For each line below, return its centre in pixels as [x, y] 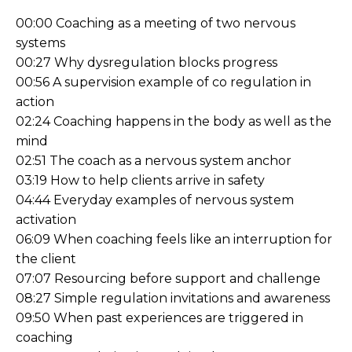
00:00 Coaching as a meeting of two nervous [156, 23]
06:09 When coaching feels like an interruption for [174, 239]
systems [40, 42]
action [35, 101]
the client [46, 258]
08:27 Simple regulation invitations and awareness [173, 298]
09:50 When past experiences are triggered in [159, 317]
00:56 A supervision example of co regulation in [163, 82]
